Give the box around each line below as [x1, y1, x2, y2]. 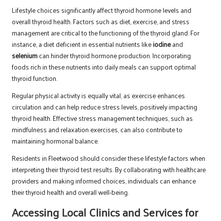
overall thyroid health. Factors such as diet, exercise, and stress [12, 15, 189, 28]
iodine [153, 38, 171, 51]
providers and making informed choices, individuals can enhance [12, 175, 196, 187]
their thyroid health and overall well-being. [12, 186, 129, 199]
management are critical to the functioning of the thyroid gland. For [12, 27, 199, 39]
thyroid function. [12, 72, 57, 85]
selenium [12, 49, 37, 62]
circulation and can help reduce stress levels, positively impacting [12, 101, 197, 113]
